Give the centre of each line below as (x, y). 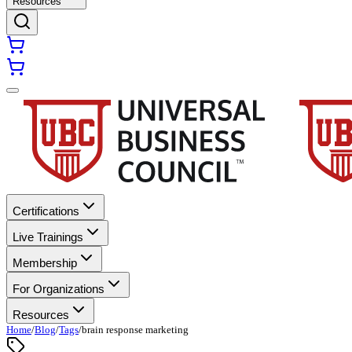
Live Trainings (48, 237)
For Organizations (59, 289)
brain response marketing (135, 330)
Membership (45, 263)
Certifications (46, 211)
